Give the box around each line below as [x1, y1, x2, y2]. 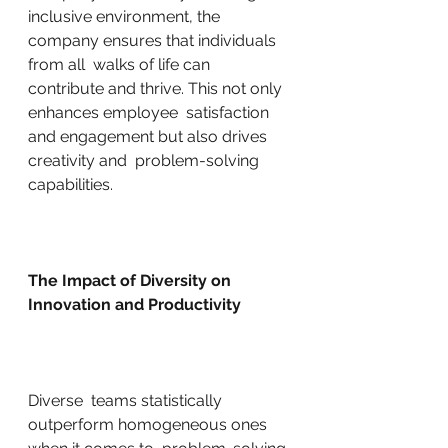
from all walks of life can [28, 55, 214, 74]
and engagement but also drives [28, 127, 271, 146]
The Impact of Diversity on [28, 271, 235, 290]
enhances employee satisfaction [28, 103, 273, 122]
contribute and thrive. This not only [28, 79, 286, 98]
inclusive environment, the [28, 7, 224, 26]
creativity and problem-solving [28, 151, 263, 170]
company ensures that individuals [28, 31, 280, 50]
